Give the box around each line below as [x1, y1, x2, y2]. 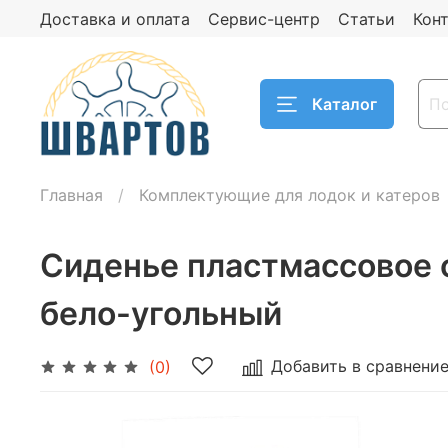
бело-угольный [40, 294, 282, 334]
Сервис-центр [208, 8, 320, 29]
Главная [40, 185, 103, 206]
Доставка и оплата [40, 8, 190, 29]
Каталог [312, 93, 377, 114]
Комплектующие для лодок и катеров [139, 185, 440, 206]
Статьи [338, 8, 395, 29]
